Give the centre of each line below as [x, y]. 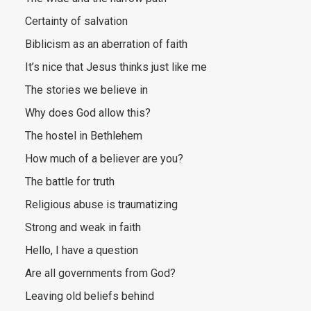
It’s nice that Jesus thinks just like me [116, 67]
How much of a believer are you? [104, 159]
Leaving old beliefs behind [90, 296]
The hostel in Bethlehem [84, 136]
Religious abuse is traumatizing [101, 204]
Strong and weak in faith [83, 227]
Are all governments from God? [100, 273]
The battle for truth [70, 182]
